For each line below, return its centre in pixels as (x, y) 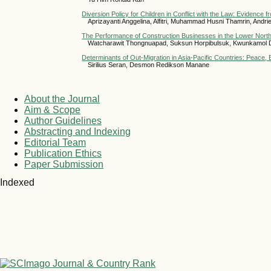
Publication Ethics (63, 153)
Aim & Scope (52, 109)
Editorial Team (55, 142)
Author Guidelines (63, 120)
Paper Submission (64, 164)
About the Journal (62, 99)
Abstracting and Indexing (77, 131)
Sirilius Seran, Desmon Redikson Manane (149, 64)
